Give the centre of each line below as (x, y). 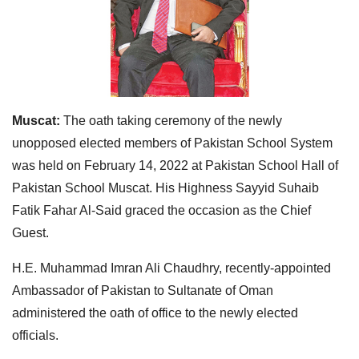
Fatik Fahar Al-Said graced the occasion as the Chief (161, 210)
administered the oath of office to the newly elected (155, 313)
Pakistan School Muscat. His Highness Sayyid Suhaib (165, 188)
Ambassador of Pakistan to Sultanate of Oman (143, 290)
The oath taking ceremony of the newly (171, 120)
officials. (35, 335)
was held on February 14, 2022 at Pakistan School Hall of (175, 165)
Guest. (30, 232)
